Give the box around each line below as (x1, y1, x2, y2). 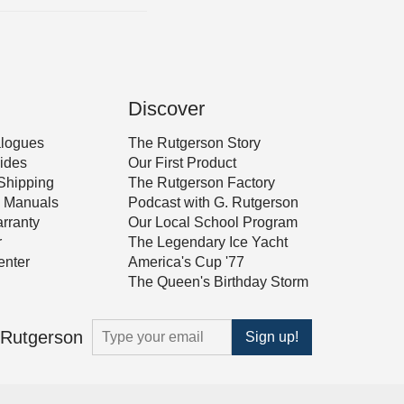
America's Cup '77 (128, 253, 244, 270)
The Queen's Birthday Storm (128, 273, 308, 289)
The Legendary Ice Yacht (128, 234, 288, 250)
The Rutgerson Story (128, 134, 261, 151)
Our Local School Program (128, 214, 298, 230)
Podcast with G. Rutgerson (128, 194, 298, 210)
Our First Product (128, 154, 236, 170)
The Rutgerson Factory (128, 174, 275, 190)
